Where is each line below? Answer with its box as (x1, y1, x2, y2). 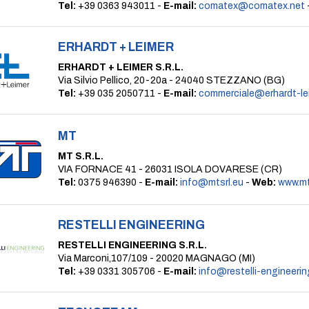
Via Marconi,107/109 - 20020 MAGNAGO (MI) (58, 253, 255, 263)
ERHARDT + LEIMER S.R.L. (58, 62, 183, 72)
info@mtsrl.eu (180, 177, 243, 188)
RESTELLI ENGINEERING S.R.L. (58, 240, 207, 250)
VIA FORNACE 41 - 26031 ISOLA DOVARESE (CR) (58, 164, 282, 175)
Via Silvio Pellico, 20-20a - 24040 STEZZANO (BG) (58, 75, 285, 86)
